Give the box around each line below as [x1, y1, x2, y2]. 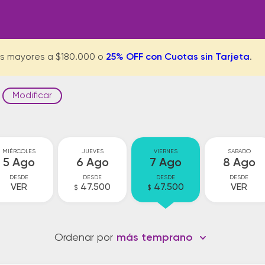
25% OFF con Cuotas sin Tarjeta [106, 53, 250, 62]
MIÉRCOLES [2, 148, 35, 154]
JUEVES [81, 148, 104, 154]
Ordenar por [54, 232, 113, 243]
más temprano [117, 232, 193, 243]
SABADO [227, 148, 251, 154]
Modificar [12, 91, 52, 100]
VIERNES [154, 148, 177, 154]
